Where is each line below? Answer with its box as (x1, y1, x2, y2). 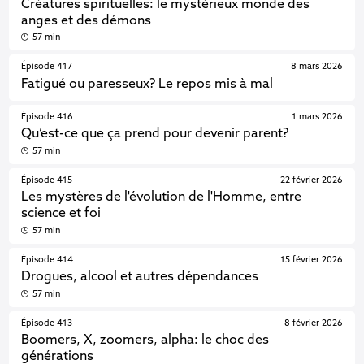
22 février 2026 (279, 175, 343, 185)
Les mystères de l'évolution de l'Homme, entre (21, 191, 302, 204)
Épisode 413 (21, 318, 73, 328)
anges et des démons (21, 14, 152, 28)
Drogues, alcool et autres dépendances (21, 271, 259, 284)
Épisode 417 (21, 63, 73, 71)
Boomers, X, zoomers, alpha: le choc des (21, 334, 270, 347)
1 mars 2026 (291, 112, 343, 122)
